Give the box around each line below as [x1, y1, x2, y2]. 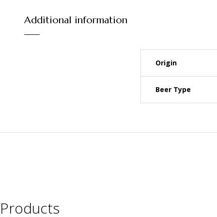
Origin [155, 58, 177, 68]
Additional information [24, 14, 127, 27]
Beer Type [155, 85, 191, 94]
